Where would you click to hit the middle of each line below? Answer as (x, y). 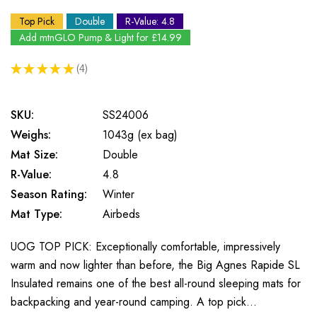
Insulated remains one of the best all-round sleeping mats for (156, 283)
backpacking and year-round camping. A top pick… (134, 302)
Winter (119, 194)
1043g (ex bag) (140, 135)
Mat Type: (36, 214)
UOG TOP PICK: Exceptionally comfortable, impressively (145, 247)
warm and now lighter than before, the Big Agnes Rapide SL (155, 265)
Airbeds (121, 214)
